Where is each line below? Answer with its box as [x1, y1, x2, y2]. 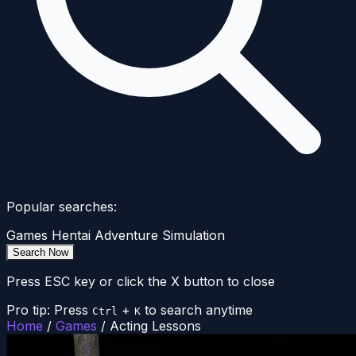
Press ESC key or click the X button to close [6, 273, 275, 290]
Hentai [52, 227, 91, 244]
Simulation [162, 227, 225, 244]
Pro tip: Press [6, 302, 88, 319]
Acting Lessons [110, 318, 201, 335]
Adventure [95, 227, 158, 244]
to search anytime [145, 302, 253, 319]
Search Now [13, 246, 68, 259]
